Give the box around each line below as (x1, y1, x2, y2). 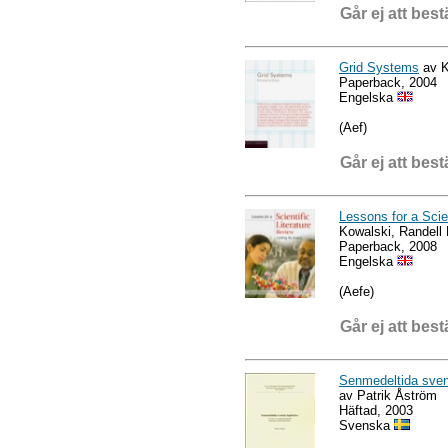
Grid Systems (339, 59, 419, 75)
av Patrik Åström (339, 387, 437, 403)
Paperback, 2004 (339, 74, 437, 90)
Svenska (339, 417, 394, 433)
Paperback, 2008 (339, 238, 437, 254)
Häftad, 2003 (339, 402, 413, 418)
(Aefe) (339, 283, 374, 299)
